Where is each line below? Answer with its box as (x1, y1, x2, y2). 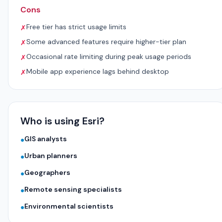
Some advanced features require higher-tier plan (26, 37, 186, 46)
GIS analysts (24, 134, 67, 143)
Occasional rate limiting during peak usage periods (26, 52, 191, 61)
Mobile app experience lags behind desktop (26, 67, 169, 76)
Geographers (24, 168, 70, 177)
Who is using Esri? (20, 114, 105, 127)
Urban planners (24, 151, 77, 160)
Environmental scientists (24, 202, 113, 211)
